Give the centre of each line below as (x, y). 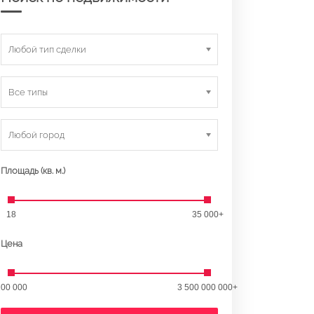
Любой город (36, 135)
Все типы (28, 92)
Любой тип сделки (47, 49)
